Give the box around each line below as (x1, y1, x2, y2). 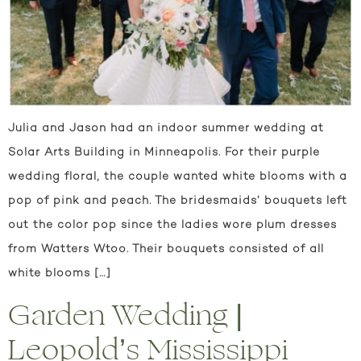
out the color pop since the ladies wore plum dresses (8, 219, 337, 232)
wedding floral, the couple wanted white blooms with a (8, 171, 347, 184)
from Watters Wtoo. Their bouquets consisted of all (8, 243, 324, 256)
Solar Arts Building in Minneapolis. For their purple (8, 147, 320, 160)
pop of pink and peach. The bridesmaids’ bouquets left (8, 195, 347, 208)
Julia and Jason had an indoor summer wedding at (8, 122, 324, 135)
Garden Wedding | (8, 293, 243, 338)
